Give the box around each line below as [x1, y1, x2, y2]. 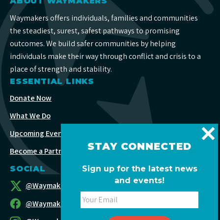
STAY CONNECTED [87, 140, 192, 152]
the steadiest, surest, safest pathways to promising [10, 25, 180, 36]
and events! [114, 176, 165, 185]
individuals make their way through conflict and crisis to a [10, 51, 201, 61]
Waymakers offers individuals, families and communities [10, 12, 198, 23]
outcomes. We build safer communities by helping [10, 38, 176, 49]
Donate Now [10, 92, 52, 103]
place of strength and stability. [10, 63, 112, 74]
